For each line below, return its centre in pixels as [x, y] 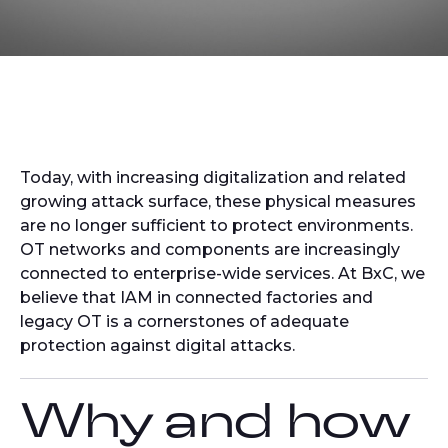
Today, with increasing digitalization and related [213, 177]
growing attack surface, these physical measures [218, 201]
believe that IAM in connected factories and [196, 297]
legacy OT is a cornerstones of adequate [184, 321]
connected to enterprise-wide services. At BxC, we [222, 273]
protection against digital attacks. [157, 345]
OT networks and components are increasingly [210, 249]
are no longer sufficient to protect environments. [216, 225]
